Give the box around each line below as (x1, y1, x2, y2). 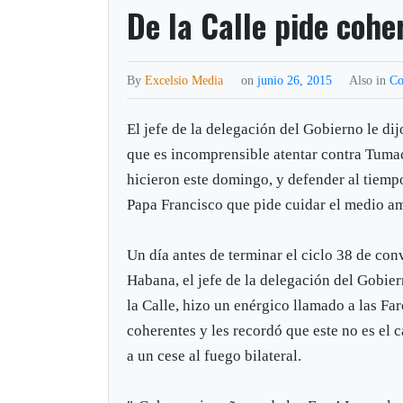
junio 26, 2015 (257, 72, 336, 87)
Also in (349, 72, 390, 87)
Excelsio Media (145, 72, 224, 87)
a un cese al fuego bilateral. (127, 346, 302, 364)
